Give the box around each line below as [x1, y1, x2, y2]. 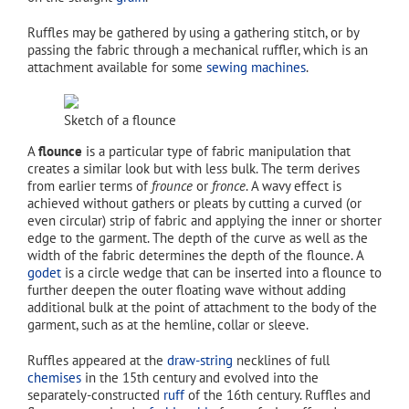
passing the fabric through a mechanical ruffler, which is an [27, 41, 368, 59]
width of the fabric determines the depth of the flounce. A [27, 246, 363, 265]
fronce [212, 177, 246, 195]
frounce [152, 177, 193, 195]
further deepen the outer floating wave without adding [27, 281, 346, 299]
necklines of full [233, 351, 330, 370]
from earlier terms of [27, 177, 152, 195]
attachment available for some [27, 58, 206, 77]
